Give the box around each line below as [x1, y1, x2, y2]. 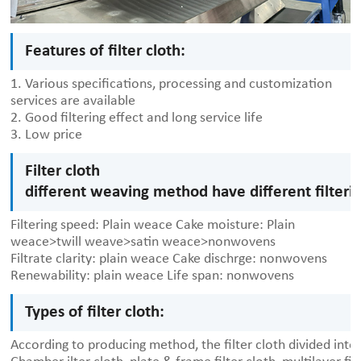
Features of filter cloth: [25, 43, 186, 60]
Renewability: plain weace [10, 268, 164, 284]
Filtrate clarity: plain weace [10, 251, 170, 268]
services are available [10, 93, 136, 110]
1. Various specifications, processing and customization [10, 77, 333, 93]
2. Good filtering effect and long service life [10, 110, 263, 127]
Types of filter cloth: [25, 304, 165, 322]
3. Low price [10, 127, 83, 143]
